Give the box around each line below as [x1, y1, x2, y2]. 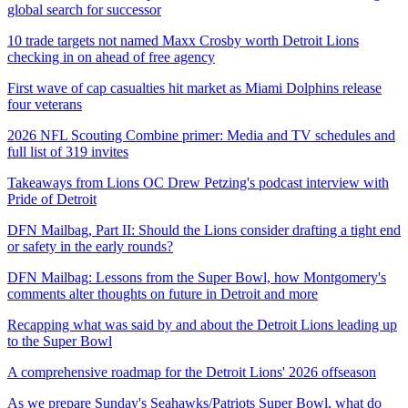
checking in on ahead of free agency [7, 48, 215, 65]
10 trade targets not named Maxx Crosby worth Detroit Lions [7, 32, 359, 48]
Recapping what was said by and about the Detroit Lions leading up [7, 316, 397, 332]
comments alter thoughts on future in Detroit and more [7, 285, 318, 301]
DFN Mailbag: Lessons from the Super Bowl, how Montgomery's [7, 269, 386, 285]
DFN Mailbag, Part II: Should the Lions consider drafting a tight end [7, 221, 401, 238]
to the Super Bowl [7, 332, 112, 349]
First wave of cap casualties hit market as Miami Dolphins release [7, 79, 382, 96]
